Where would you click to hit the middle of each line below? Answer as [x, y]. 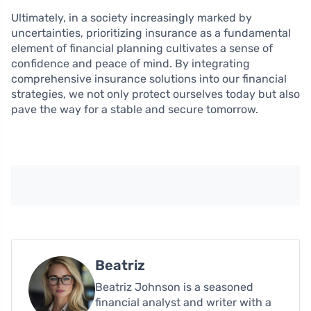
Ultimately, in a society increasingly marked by [132, 18]
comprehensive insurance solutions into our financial [149, 79]
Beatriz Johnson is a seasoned [174, 287]
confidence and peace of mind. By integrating [131, 64]
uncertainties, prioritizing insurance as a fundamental [151, 33]
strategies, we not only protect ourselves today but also [155, 94]
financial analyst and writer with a [183, 303]
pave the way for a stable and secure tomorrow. [135, 110]
